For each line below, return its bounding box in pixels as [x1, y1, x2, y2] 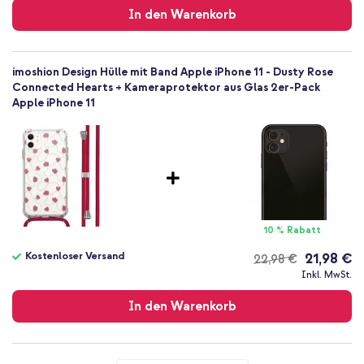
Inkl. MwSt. [301, 269, 352, 282]
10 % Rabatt [263, 224, 322, 237]
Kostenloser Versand [25, 249, 124, 263]
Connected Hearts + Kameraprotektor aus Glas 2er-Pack [12, 80, 320, 95]
